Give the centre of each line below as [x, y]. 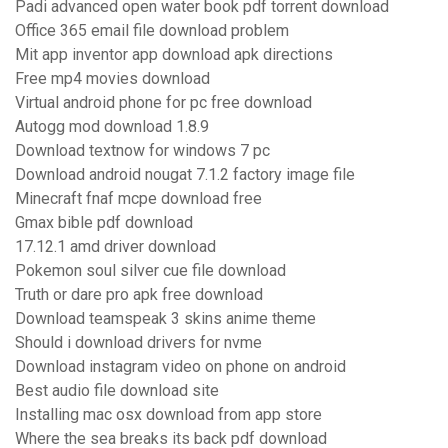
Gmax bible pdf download [104, 223]
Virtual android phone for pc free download [163, 103]
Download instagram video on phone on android [180, 367]
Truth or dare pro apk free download [139, 295]
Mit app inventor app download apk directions [174, 55]
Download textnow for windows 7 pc [142, 151]
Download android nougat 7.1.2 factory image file [185, 175]
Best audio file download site [117, 391]
